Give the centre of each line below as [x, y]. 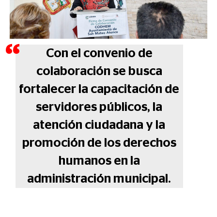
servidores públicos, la [99, 107]
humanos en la [99, 161]
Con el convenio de [99, 54]
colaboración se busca [99, 71]
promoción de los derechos [99, 143]
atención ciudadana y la [99, 125]
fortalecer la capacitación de [99, 89]
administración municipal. [99, 179]
